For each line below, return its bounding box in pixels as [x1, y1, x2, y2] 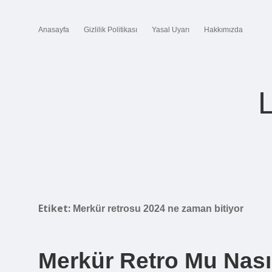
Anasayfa [38, 25, 69, 34]
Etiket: [38, 202, 73, 215]
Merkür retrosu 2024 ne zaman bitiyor [73, 203, 243, 214]
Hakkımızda [204, 25, 243, 34]
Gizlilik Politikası [84, 25, 137, 34]
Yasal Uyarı [152, 25, 189, 34]
